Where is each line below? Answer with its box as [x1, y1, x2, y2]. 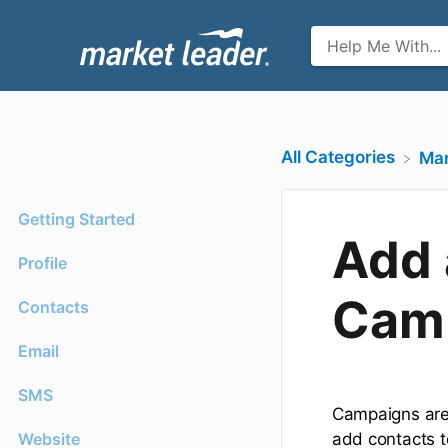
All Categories [280, 147, 395, 167]
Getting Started [18, 209, 135, 230]
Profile [18, 253, 67, 274]
